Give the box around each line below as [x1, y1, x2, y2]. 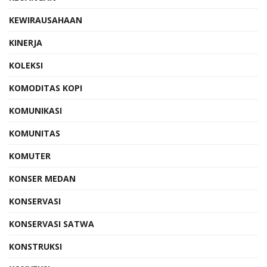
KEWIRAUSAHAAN [9, 14, 82, 26]
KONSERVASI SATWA [9, 218, 94, 229]
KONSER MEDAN [9, 172, 76, 184]
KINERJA [9, 36, 42, 48]
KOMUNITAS [9, 127, 60, 139]
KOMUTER [9, 150, 51, 162]
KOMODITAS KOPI [9, 82, 82, 94]
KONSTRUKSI [9, 240, 62, 252]
